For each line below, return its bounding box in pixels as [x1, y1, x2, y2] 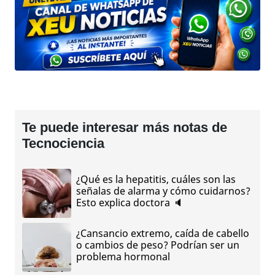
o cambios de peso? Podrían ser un [76, 238, 239, 252]
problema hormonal [76, 249, 170, 263]
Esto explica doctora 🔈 [76, 195, 183, 209]
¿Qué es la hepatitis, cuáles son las [76, 172, 236, 186]
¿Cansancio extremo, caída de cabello [76, 226, 249, 240]
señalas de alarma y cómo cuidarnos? [76, 184, 250, 198]
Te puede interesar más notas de [22, 120, 227, 136]
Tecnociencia [22, 136, 104, 152]
